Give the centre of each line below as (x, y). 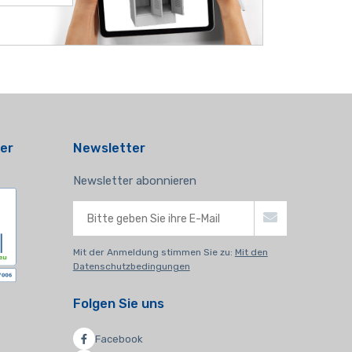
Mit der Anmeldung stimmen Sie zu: (154, 253)
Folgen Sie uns (118, 304)
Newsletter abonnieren (134, 181)
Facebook (119, 339)
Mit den (251, 253)
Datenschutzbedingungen (131, 267)
